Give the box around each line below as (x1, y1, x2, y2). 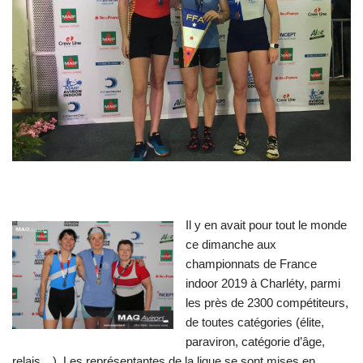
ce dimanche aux (186, 237, 276, 251)
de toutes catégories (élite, (186, 314, 324, 329)
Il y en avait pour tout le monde (186, 217, 347, 232)
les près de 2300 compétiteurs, (186, 295, 348, 310)
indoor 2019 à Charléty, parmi (186, 275, 340, 290)
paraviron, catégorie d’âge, (186, 334, 325, 348)
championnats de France (186, 256, 317, 271)
